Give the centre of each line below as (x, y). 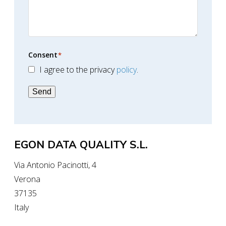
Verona (27, 179)
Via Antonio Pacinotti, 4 (55, 165)
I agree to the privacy (78, 70)
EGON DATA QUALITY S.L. (81, 144)
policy (126, 70)
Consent (43, 55)
